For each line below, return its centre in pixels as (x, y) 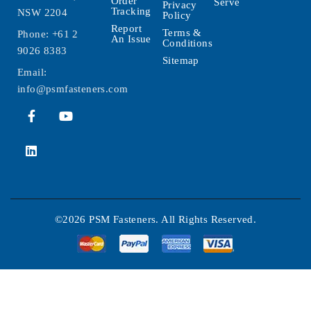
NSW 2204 (43, 12)
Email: (32, 72)
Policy (177, 15)
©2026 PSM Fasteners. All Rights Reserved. (155, 219)
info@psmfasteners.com (73, 89)
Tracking (131, 11)
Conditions (188, 43)
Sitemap (181, 60)
